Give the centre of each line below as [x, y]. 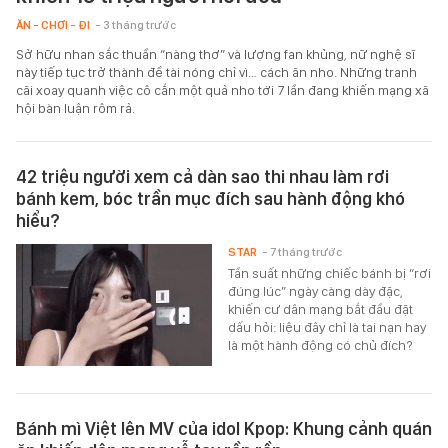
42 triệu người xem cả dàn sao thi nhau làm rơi [202, 176]
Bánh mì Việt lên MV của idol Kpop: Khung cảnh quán [224, 428]
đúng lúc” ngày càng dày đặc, [316, 290]
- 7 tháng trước [302, 251]
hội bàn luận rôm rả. [75, 107]
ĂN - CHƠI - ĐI [53, 24]
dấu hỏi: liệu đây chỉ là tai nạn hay [327, 326]
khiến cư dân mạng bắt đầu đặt [321, 308]
